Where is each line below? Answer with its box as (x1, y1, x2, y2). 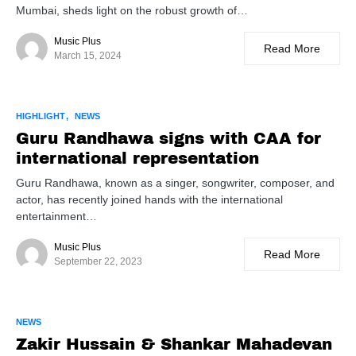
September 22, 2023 (54, 256, 142, 268)
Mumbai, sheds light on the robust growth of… (16, 4, 248, 17)
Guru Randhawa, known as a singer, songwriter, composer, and (16, 176, 335, 190)
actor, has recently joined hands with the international (16, 193, 283, 207)
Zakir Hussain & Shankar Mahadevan (16, 335, 332, 354)
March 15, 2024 (54, 50, 122, 62)
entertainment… (16, 210, 97, 223)
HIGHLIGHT (16, 111, 65, 122)
